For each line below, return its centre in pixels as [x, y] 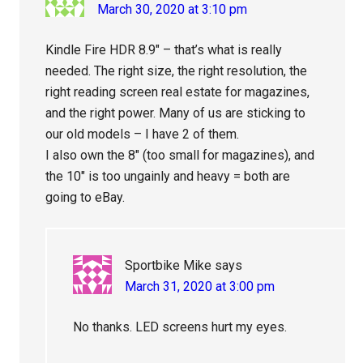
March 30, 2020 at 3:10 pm [173, 10]
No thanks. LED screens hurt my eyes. [180, 327]
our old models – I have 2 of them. [143, 135]
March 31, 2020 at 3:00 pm [200, 287]
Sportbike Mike [169, 266]
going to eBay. [85, 198]
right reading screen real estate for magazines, [178, 92]
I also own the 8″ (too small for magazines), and [180, 156]
